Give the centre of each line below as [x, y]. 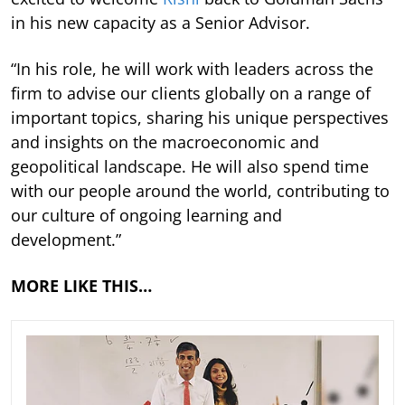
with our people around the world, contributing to [200, 190]
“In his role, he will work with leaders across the [192, 68]
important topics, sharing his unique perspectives [200, 117]
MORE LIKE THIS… [81, 285]
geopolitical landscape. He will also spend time [190, 166]
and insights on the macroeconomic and [165, 141]
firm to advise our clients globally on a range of [191, 93]
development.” [66, 239]
